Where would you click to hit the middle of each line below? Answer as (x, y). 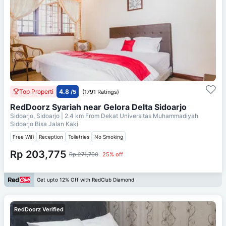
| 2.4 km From (80, 116)
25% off (113, 154)
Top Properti (36, 91)
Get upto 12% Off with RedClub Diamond (86, 180)
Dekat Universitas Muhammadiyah (150, 116)
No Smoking (109, 136)
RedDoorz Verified (39, 209)
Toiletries (79, 136)
